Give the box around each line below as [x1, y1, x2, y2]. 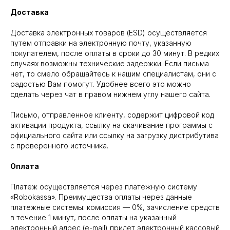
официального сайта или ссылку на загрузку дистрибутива [10, 131, 219, 140]
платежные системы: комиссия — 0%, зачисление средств [10, 203, 220, 212]
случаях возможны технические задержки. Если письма [10, 59, 209, 68]
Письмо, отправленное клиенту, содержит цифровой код [10, 110, 214, 120]
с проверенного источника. [10, 141, 108, 150]
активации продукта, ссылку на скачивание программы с [10, 121, 213, 130]
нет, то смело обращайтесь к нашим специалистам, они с [10, 69, 216, 79]
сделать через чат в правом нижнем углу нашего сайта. [10, 90, 210, 99]
